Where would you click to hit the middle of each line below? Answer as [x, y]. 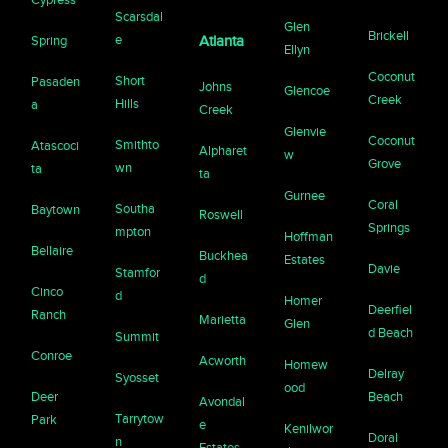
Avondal [222, 401]
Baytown [56, 209]
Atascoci [55, 145]
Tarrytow [140, 418]
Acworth [223, 360]
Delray [385, 373]
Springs [388, 227]
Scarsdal [139, 16]
